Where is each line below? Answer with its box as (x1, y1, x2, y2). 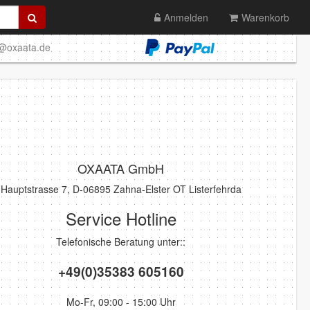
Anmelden (164, 10, 208, 24)
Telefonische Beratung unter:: (56, 235, 185, 248)
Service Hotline (65, 206, 176, 230)
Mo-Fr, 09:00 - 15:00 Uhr (66, 295, 176, 309)
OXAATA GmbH (77, 159, 164, 177)
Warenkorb (241, 10, 289, 24)
